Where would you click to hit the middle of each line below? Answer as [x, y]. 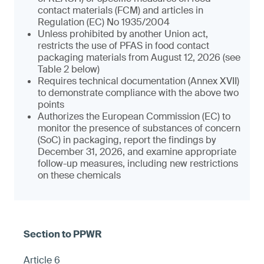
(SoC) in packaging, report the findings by [127, 140]
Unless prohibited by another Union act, [123, 34]
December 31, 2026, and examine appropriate [137, 152]
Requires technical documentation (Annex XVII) [138, 81]
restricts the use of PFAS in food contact [123, 46]
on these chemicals [79, 175]
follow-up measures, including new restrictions [138, 164]
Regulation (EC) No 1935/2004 [104, 22]
